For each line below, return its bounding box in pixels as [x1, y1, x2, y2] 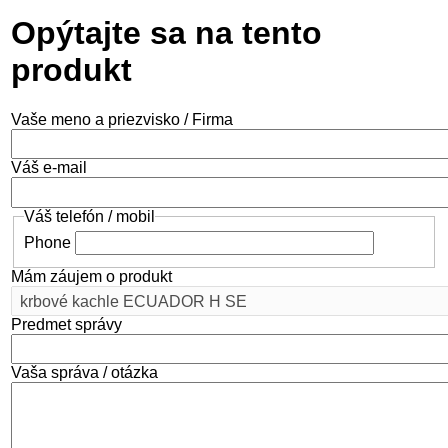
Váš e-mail [11, 159, 88, 177]
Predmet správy [11, 315, 123, 333]
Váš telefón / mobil [24, 207, 156, 225]
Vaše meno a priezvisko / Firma [11, 110, 234, 128]
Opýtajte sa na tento [11, 15, 323, 52]
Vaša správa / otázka [11, 364, 159, 382]
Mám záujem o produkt [11, 268, 173, 286]
